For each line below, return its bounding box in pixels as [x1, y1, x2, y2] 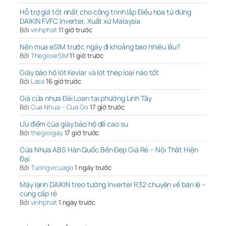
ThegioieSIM [30, 51, 69, 61]
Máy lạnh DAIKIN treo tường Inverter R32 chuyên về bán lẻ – [20, 180, 206, 190]
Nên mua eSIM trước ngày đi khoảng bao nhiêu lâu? [20, 42, 181, 52]
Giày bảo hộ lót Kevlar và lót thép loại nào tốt [20, 68, 159, 78]
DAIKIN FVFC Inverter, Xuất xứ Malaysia [20, 16, 141, 26]
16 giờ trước [46, 77, 81, 86]
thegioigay [30, 128, 63, 138]
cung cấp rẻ [20, 189, 57, 199]
